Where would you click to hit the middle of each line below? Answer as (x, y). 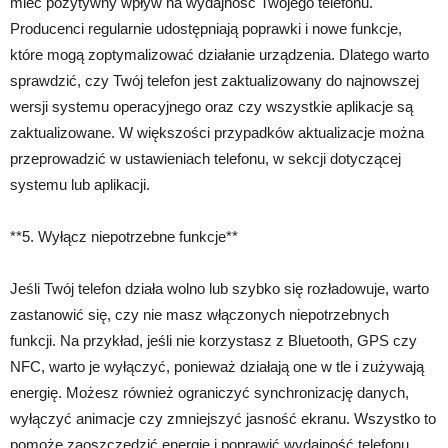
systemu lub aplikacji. (80, 185)
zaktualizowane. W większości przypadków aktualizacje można (217, 133)
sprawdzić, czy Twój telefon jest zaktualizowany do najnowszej (214, 81)
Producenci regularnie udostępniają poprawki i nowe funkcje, (206, 29)
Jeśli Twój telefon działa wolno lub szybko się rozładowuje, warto (219, 289)
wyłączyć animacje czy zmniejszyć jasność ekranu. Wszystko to (223, 419)
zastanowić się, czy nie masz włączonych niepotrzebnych (199, 315)
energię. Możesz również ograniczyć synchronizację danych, (209, 393)
